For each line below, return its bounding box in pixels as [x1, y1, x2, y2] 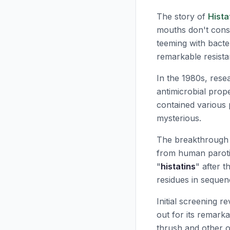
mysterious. [157, 113, 201, 123]
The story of [157, 11, 208, 22]
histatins [161, 161, 196, 171]
